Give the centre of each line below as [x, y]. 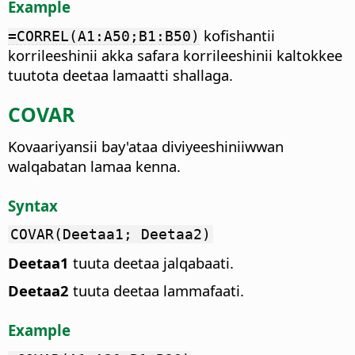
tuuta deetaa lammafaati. [157, 291]
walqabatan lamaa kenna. [94, 166]
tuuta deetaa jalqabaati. [151, 263]
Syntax [33, 205]
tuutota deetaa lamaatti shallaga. [120, 74]
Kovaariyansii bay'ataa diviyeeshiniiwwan [146, 146]
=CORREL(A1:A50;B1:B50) [104, 36]
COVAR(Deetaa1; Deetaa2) [111, 235]
